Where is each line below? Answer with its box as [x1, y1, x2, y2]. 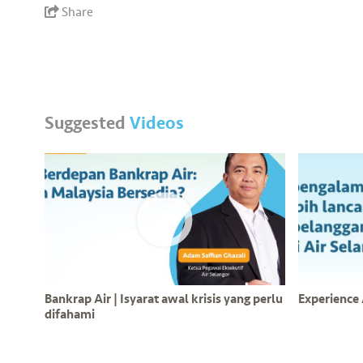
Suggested [45, 112, 130, 135]
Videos [130, 112, 185, 135]
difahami [45, 306, 96, 323]
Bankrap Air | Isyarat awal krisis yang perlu [45, 291, 284, 308]
